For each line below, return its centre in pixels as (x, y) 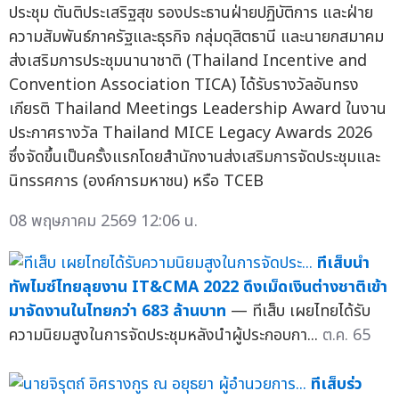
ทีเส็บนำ (343, 264)
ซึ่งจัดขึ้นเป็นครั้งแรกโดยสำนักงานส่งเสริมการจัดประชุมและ (195, 158)
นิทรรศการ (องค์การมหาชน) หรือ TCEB (136, 182)
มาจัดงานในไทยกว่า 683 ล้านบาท (118, 312)
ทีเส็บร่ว (337, 385)
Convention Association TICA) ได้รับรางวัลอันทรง (184, 85)
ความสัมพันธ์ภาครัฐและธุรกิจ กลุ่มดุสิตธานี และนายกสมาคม (196, 37)
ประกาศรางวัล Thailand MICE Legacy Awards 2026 (191, 134)
